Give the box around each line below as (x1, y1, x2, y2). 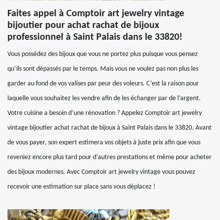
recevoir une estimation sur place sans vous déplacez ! (7, 183, 156, 191)
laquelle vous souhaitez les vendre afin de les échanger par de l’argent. (7, 95, 201, 102)
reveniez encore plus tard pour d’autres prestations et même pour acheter (7, 154, 212, 161)
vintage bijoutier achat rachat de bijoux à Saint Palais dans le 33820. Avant (7, 124, 212, 132)
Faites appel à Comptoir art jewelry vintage (7, 9, 184, 19)
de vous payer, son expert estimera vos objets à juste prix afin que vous (7, 139, 200, 146)
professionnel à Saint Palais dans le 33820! (7, 32, 183, 42)
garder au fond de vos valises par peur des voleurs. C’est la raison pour (7, 80, 199, 87)
